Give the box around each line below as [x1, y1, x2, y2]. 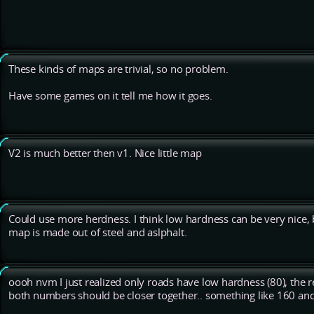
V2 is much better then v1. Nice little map [8, 146, 202, 161]
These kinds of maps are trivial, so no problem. [8, 62, 228, 76]
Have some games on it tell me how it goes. [8, 89, 212, 103]
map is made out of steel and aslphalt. [8, 226, 187, 240]
